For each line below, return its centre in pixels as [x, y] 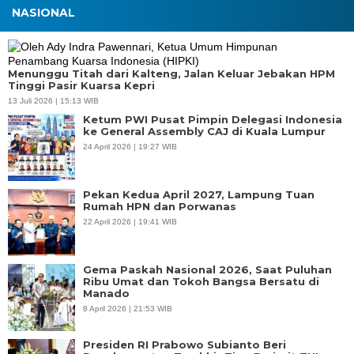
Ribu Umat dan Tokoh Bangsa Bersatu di [201, 281]
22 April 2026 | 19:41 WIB [130, 221]
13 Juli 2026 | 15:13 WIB [53, 100]
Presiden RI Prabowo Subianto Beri [185, 344]
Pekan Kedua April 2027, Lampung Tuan [199, 194]
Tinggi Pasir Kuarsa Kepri [81, 85]
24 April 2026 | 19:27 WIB [130, 146]
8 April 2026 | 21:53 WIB [128, 308]
